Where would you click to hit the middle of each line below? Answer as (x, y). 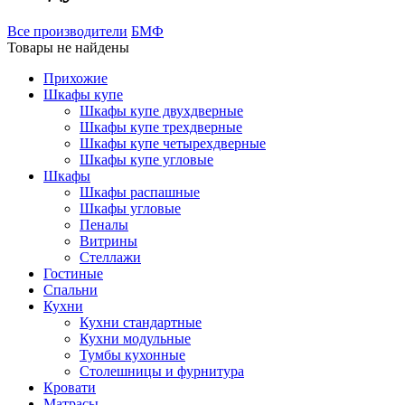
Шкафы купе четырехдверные (173, 143)
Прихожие (75, 78)
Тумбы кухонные (132, 354)
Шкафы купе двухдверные (161, 110)
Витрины (108, 240)
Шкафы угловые (130, 208)
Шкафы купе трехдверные (161, 127)
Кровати (70, 387)
